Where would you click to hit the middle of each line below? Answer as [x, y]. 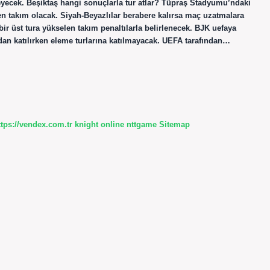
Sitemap [174, 124]
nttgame [142, 124]
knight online [99, 124]
